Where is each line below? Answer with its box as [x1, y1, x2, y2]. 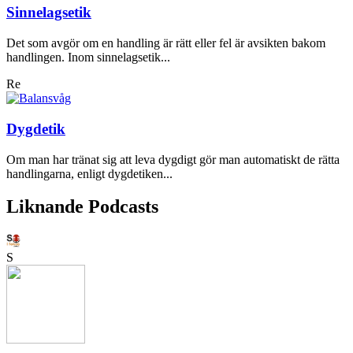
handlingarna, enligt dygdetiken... [6, 166, 173, 180]
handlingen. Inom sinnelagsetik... [6, 50, 170, 65]
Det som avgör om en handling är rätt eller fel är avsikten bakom [6, 36, 325, 50]
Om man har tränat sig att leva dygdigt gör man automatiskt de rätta [6, 152, 340, 166]
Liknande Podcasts [6, 196, 158, 217]
